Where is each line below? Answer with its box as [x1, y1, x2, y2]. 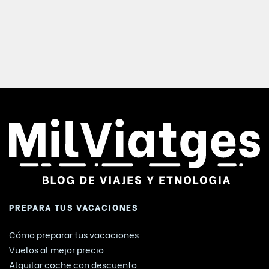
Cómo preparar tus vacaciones [9, 227, 139, 241]
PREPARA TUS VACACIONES [9, 200, 139, 213]
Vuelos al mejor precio [9, 242, 104, 256]
